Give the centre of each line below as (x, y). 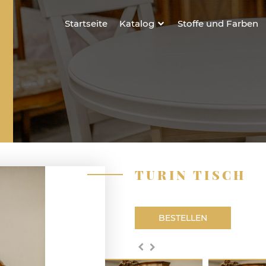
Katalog (137, 23)
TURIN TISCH (191, 175)
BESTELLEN (183, 218)
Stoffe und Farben (218, 23)
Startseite (86, 23)
